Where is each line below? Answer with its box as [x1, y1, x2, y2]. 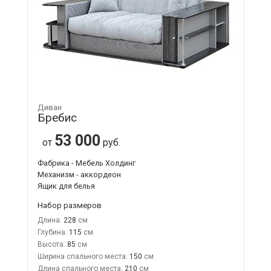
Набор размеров [37, 200, 102, 210]
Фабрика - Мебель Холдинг [37, 158, 135, 168]
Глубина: [37, 227, 67, 237]
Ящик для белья [37, 181, 95, 191]
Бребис [37, 110, 77, 125]
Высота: [37, 240, 65, 249]
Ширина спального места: [37, 252, 128, 261]
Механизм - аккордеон [37, 169, 121, 179]
